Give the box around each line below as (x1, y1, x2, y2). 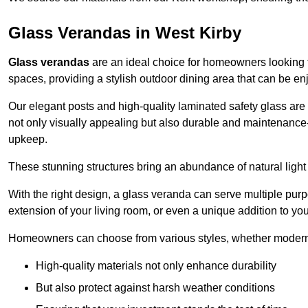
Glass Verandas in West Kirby (8, 23, 241, 43)
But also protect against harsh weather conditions (36, 282, 275, 294)
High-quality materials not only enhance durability (36, 260, 276, 272)
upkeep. (8, 133, 47, 146)
